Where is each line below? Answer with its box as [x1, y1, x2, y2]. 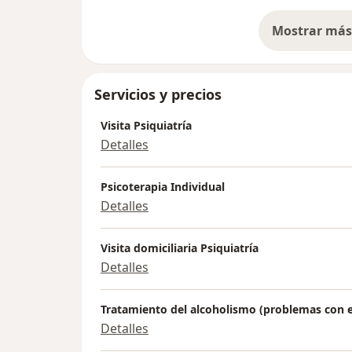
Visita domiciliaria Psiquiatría [101, 240, 258, 256]
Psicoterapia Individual [101, 179, 225, 195]
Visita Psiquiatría [101, 118, 192, 134]
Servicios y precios [94, 85, 222, 104]
